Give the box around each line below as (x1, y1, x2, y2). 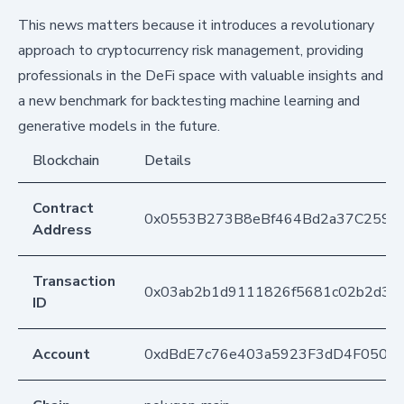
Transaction (32, 271, 115, 291)
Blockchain (32, 150, 99, 170)
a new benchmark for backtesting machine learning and (18, 90, 360, 111)
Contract (32, 197, 94, 218)
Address (32, 219, 92, 240)
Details (144, 150, 191, 170)
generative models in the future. (18, 115, 220, 136)
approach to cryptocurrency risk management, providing (18, 40, 363, 60)
